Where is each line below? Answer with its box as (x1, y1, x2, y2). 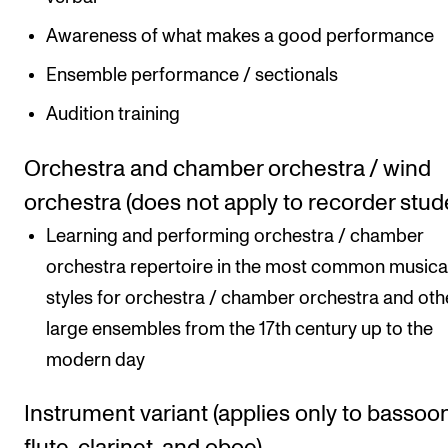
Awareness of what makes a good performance (46, 26, 435, 46)
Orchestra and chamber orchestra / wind (24, 157, 431, 181)
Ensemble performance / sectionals (46, 65, 339, 85)
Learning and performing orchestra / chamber (46, 226, 425, 246)
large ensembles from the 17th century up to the (46, 319, 434, 339)
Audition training (46, 104, 181, 124)
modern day (46, 350, 146, 370)
